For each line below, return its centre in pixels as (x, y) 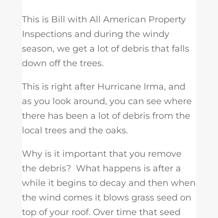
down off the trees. (63, 64)
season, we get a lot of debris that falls (105, 49)
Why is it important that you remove (101, 154)
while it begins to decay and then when (109, 183)
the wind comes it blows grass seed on (106, 198)
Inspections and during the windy (95, 34)
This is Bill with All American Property (104, 20)
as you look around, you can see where (107, 101)
